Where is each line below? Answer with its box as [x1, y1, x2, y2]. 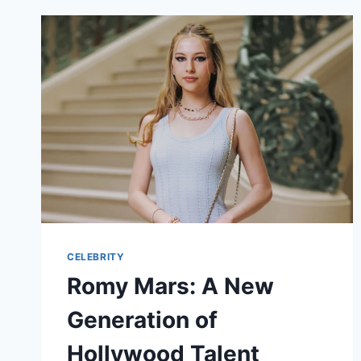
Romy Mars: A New [67, 272, 274, 301]
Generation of [67, 306, 218, 334]
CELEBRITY [67, 251, 125, 263]
